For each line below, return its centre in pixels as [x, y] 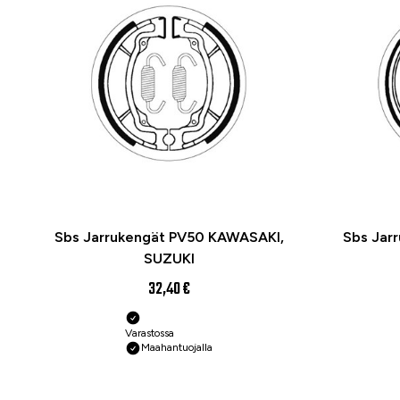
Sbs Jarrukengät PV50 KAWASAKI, [169, 237]
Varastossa [150, 333]
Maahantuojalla [177, 348]
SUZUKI [169, 259]
